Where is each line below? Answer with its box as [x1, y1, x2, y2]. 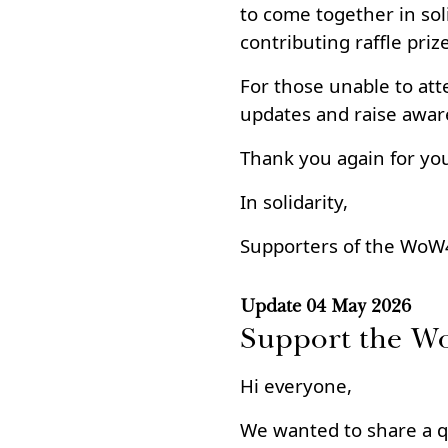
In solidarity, [240, 189, 348, 214]
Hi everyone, [240, 373, 352, 398]
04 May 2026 [306, 294, 411, 317]
